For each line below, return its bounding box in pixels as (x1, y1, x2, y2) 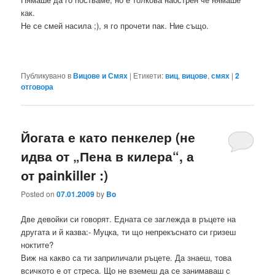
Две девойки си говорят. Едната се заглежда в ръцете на (21, 213, 236, 225)
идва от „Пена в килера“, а (21, 146, 195, 165)
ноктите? (21, 239, 54, 251)
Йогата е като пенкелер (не (21, 127, 196, 146)
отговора (21, 80, 54, 92)
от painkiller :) (21, 165, 109, 184)
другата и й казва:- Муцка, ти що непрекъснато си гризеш (21, 226, 236, 238)
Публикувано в (21, 69, 72, 80)
